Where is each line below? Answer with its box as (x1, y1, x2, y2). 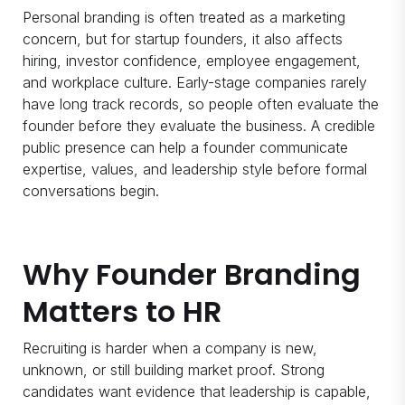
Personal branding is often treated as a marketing (23, 8, 345, 27)
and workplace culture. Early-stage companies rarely (23, 73, 367, 92)
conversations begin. (23, 182, 159, 201)
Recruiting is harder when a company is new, (23, 339, 317, 358)
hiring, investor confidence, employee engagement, (23, 52, 361, 71)
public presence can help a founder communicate (23, 138, 348, 157)
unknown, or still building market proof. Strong (23, 361, 325, 380)
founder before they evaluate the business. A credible (23, 117, 375, 136)
